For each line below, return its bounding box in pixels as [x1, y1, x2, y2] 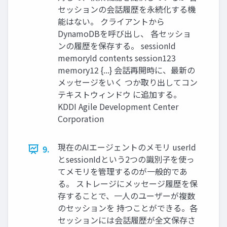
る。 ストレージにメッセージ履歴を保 [58, 177, 198, 190]
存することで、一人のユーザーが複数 [58, 190, 195, 202]
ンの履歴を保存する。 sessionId [58, 40, 176, 52]
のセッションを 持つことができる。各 [58, 202, 198, 214]
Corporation [58, 112, 104, 125]
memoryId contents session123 [58, 52, 176, 64]
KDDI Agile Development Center [58, 100, 178, 113]
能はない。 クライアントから [58, 15, 165, 28]
